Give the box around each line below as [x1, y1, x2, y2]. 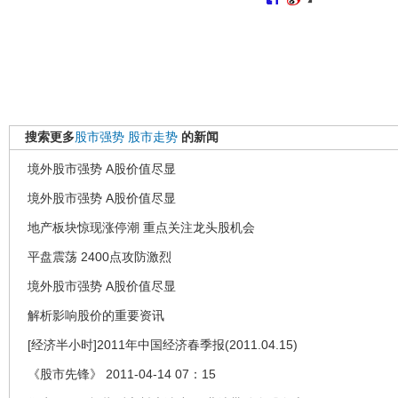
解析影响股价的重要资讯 [28, 307, 164, 322]
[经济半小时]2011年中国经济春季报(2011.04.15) [28, 337, 298, 352]
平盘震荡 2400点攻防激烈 [28, 249, 171, 264]
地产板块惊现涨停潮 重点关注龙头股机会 [28, 219, 255, 235]
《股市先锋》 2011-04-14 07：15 [28, 366, 216, 381]
